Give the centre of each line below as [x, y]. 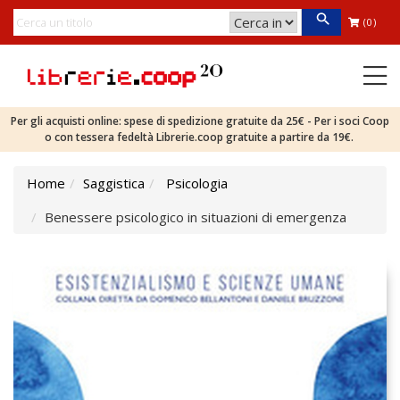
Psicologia [197, 183]
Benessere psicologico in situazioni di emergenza [196, 217]
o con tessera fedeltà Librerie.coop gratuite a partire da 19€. [200, 137]
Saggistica [114, 183]
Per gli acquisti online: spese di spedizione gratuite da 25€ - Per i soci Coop [200, 121]
